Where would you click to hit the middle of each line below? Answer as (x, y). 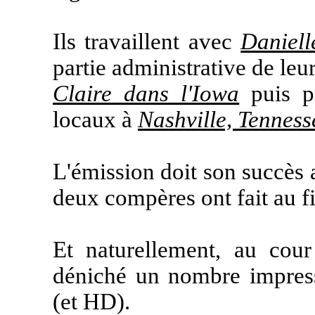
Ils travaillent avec (147, 41)
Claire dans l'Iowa (146, 94)
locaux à (95, 120)
